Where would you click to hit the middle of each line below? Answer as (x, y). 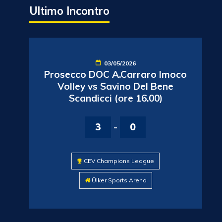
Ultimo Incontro (69, 11)
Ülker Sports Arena (119, 180)
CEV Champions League (119, 161)
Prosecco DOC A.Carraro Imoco (116, 75)
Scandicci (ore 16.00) (115, 98)
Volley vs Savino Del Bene (116, 86)
